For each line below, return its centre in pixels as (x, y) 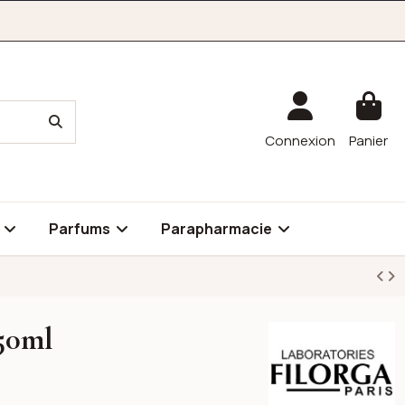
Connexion (301, 140)
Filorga (288, 331)
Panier (369, 140)
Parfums (81, 229)
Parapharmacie (218, 229)
